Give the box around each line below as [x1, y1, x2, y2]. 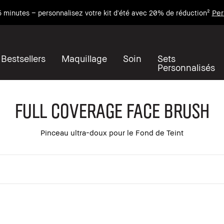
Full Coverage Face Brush [14, 97, 208, 122]
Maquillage [61, 52, 107, 64]
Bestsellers [1, 52, 45, 64]
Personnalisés [157, 61, 215, 73]
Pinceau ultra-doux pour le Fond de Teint [40, 127, 183, 137]
